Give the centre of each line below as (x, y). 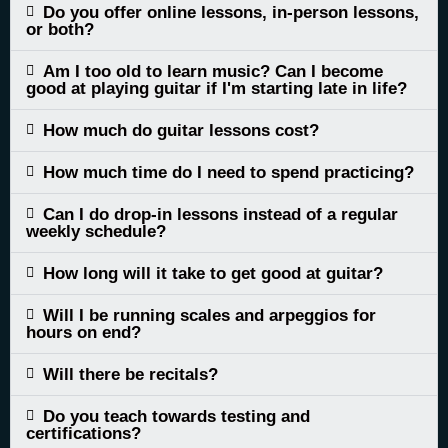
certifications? (83, 433)
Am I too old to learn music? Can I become (212, 71)
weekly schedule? (96, 231)
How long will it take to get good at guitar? (212, 273)
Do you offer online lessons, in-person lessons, (230, 12)
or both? (60, 29)
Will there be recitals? (130, 374)
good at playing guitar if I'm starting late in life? (216, 88)
